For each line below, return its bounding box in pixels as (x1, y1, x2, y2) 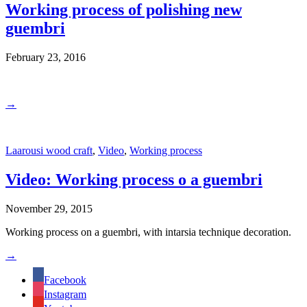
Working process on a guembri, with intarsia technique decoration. (5, 225, 291, 238)
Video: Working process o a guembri (5, 170, 262, 188)
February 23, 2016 (5, 51, 86, 63)
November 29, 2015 (5, 202, 93, 214)
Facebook (44, 273, 86, 286)
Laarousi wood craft (5, 144, 93, 156)
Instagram (44, 288, 86, 300)
